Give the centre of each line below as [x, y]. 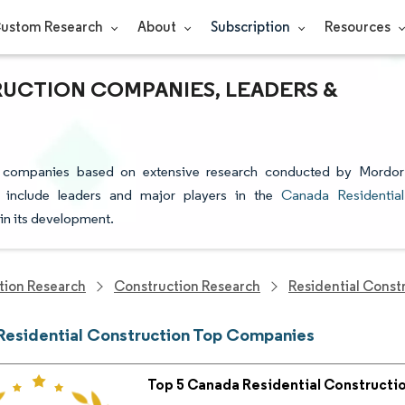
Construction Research [187, 286]
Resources [359, 27]
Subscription [252, 27]
